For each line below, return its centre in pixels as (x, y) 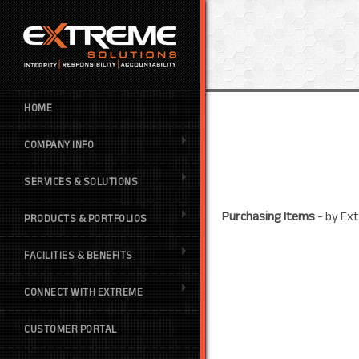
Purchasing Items (268, 216)
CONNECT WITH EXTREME (83, 292)
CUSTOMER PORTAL (71, 329)
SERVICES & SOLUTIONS (81, 182)
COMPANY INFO (59, 145)
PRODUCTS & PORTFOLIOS (86, 219)
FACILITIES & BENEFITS (79, 256)
